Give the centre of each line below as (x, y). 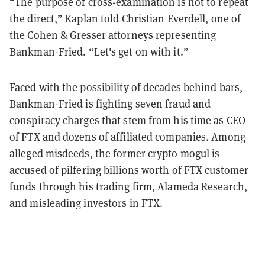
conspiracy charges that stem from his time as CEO (127, 120)
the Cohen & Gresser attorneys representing (113, 35)
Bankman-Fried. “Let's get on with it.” (99, 51)
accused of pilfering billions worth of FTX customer (129, 170)
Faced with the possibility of (77, 87)
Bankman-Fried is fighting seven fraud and (110, 104)
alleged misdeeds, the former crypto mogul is (115, 153)
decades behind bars (191, 87)
